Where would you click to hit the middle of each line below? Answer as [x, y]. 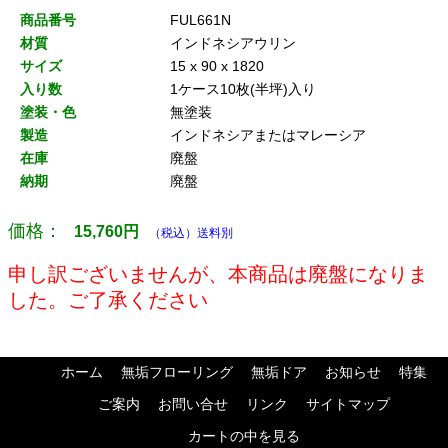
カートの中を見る [244, 436]
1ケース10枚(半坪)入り [243, 89]
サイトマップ [348, 404]
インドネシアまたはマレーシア [268, 135]
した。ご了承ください [108, 300]
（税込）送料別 [191, 233]
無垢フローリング [177, 372]
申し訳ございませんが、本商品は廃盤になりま [218, 274]
